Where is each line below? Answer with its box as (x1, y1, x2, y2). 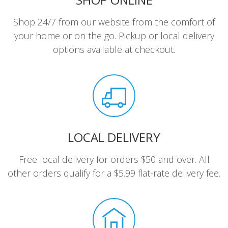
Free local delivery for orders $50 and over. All (18, 153, 210, 166)
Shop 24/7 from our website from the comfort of (13, 15, 215, 28)
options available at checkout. (53, 43, 175, 55)
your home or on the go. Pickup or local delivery (14, 29, 214, 42)
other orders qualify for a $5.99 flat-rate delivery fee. (8, 167, 220, 180)
